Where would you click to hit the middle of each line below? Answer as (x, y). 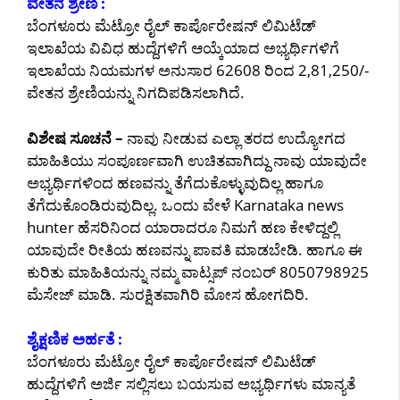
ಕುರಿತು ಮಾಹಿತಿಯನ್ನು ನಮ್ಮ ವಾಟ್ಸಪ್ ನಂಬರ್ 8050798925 (198, 271)
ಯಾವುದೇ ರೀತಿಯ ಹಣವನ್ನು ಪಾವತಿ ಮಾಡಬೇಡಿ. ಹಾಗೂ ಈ (195, 249)
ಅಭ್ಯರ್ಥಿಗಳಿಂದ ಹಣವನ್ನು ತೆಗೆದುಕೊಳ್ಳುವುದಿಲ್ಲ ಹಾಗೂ (175, 182)
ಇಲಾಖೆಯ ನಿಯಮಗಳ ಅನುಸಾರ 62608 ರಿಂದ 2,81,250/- (198, 70)
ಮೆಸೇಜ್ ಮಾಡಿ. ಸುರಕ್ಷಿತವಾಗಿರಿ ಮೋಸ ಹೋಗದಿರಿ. (168, 294)
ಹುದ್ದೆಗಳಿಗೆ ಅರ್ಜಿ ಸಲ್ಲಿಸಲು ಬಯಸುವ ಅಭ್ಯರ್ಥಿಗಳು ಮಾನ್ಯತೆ (191, 383)
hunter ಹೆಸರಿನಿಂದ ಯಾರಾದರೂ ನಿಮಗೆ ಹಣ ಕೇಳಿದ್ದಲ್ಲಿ (183, 227)
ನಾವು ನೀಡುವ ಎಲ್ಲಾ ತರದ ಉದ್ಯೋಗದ (234, 137)
